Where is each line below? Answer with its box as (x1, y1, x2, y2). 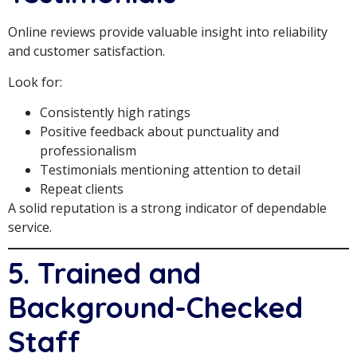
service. (8, 218, 52, 237)
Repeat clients (40, 180, 124, 198)
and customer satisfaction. (8, 42, 165, 61)
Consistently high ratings (40, 104, 190, 122)
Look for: (8, 73, 62, 91)
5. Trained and (8, 255, 201, 292)
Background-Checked (8, 289, 303, 326)
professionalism (40, 142, 136, 160)
